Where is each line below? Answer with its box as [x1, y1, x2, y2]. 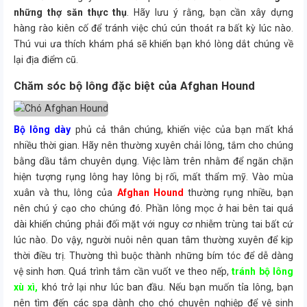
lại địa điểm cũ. [14, 54, 78, 65]
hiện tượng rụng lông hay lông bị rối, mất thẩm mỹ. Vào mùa [14, 171, 293, 182]
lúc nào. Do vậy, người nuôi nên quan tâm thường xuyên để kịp [14, 234, 293, 245]
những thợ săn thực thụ [14, 7, 127, 18]
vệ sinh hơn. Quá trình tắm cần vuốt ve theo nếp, [14, 266, 232, 277]
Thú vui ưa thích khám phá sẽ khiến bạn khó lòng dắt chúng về [14, 38, 293, 49]
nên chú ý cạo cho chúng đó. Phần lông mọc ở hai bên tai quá [14, 203, 293, 214]
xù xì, [14, 282, 38, 293]
